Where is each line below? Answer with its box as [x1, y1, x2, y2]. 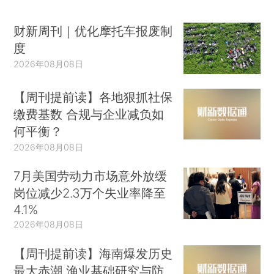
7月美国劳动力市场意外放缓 [13, 168, 168, 184]
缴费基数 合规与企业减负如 [13, 106, 165, 122]
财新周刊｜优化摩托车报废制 [13, 23, 173, 39]
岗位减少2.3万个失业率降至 [13, 185, 166, 201]
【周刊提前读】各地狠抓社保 [13, 89, 173, 105]
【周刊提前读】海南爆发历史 [13, 246, 173, 262]
